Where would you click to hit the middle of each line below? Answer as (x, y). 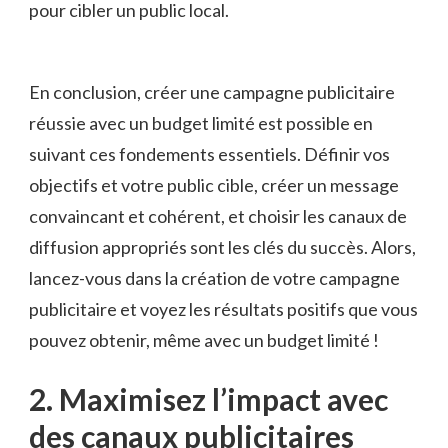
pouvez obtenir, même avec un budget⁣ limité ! (204, 340)
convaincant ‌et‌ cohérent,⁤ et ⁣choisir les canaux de (218, 216)
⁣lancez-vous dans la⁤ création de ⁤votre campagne (214, 278)
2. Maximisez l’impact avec (208, 399)
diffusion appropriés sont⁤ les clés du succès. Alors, (222, 247)
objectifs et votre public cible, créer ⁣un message (214, 185)
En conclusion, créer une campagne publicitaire (212, 92)
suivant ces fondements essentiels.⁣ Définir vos (209, 154)
